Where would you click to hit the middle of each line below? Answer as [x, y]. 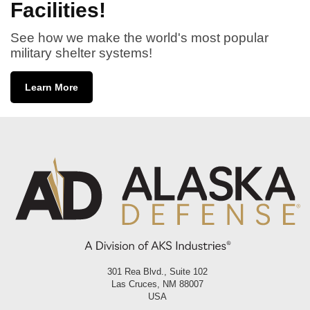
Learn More [52, 87]
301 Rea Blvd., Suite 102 [158, 272]
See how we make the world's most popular [139, 37]
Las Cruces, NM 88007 [158, 284]
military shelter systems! [81, 53]
